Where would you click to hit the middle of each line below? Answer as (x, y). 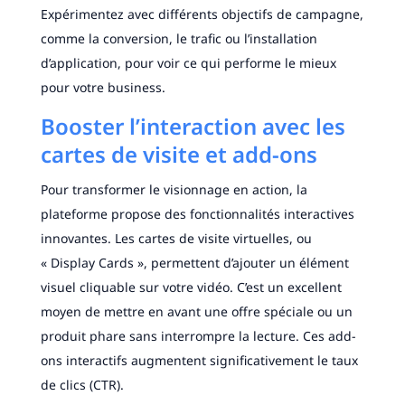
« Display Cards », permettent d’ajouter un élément (194, 263)
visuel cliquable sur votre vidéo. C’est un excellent (191, 287)
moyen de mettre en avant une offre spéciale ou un (196, 312)
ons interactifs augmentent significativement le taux (199, 361)
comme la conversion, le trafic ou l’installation (179, 39)
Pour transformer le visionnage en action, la (174, 190)
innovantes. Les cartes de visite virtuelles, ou (176, 239)
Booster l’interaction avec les (193, 127)
